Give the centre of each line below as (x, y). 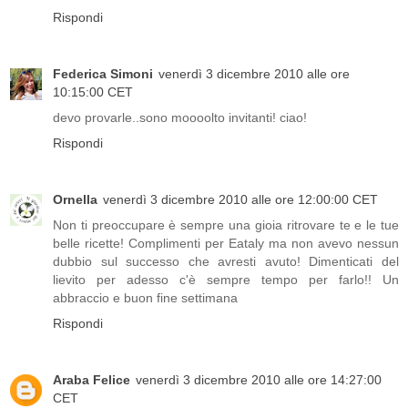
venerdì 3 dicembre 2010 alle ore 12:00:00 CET (240, 200)
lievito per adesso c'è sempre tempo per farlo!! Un (226, 280)
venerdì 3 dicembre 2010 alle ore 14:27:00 (259, 380)
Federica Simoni (103, 74)
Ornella (75, 200)
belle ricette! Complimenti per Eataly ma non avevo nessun (226, 244)
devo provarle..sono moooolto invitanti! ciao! (180, 118)
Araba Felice (92, 380)
